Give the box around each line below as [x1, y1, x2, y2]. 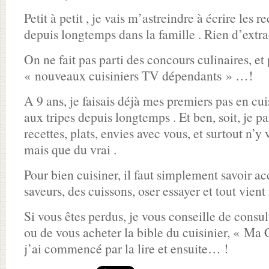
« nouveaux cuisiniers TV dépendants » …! [24, 67, 253, 84]
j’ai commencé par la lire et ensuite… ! [24, 240, 228, 257]
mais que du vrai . [24, 141, 116, 158]
